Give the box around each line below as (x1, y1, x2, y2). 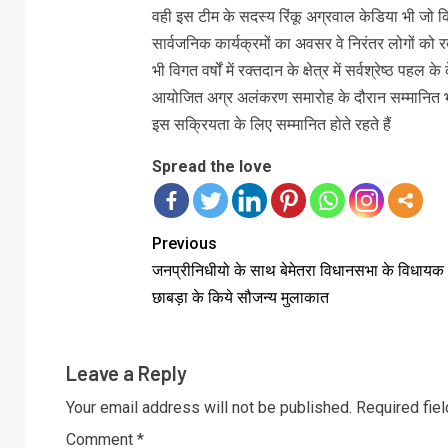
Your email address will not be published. (66, 398, 352, 418)
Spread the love (151, 157, 272, 177)
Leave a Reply (66, 361, 187, 386)
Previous (151, 234, 217, 254)
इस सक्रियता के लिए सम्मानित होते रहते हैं (151, 115, 391, 135)
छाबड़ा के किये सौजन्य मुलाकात (151, 288, 329, 308)
